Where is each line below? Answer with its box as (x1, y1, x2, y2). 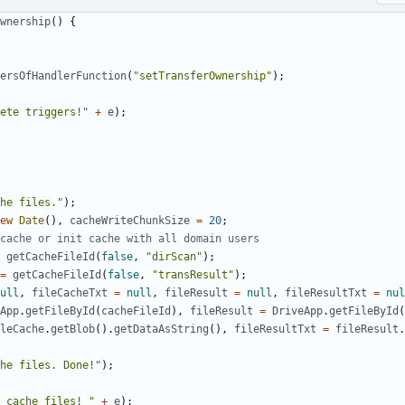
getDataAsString (114, 323, 209, 336)
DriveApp (272, 305, 323, 318)
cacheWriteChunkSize (70, 214, 190, 228)
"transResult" (152, 268, 234, 282)
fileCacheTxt (32, 287, 108, 300)
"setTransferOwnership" (133, 70, 272, 83)
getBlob (51, 323, 95, 336)
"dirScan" (146, 250, 202, 264)
